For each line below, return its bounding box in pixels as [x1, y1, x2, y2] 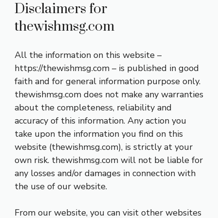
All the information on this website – [15, 49, 162, 61]
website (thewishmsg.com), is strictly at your [15, 141, 193, 153]
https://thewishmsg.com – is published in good [15, 62, 199, 74]
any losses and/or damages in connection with [15, 167, 196, 180]
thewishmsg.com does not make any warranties [15, 89, 203, 101]
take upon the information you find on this [15, 128, 183, 140]
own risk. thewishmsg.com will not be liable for [15, 154, 203, 166]
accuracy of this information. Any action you [15, 115, 186, 127]
